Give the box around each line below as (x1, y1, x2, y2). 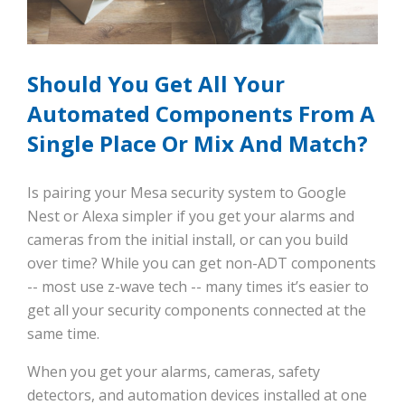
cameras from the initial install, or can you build (27, 230, 348, 250)
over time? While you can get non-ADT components (27, 253, 376, 274)
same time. (27, 324, 99, 344)
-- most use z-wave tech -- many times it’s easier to (27, 277, 369, 297)
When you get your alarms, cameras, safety (27, 362, 320, 382)
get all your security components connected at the (27, 300, 366, 321)
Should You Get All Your (27, 69, 285, 99)
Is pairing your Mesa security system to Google (27, 183, 346, 203)
